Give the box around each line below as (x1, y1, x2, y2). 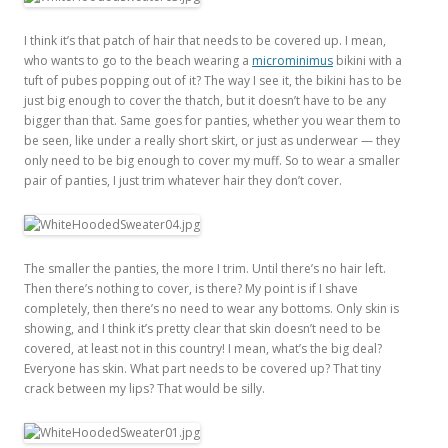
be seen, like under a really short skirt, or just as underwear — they (24, 132, 400, 149)
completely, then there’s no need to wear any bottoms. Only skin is (24, 300, 399, 317)
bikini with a (333, 52, 402, 69)
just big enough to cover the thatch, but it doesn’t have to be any (24, 92, 386, 109)
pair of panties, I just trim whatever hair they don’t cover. (24, 172, 342, 189)
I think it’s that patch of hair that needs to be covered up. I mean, (24, 32, 386, 49)
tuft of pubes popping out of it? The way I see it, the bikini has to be (24, 72, 402, 89)
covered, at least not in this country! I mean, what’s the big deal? (24, 340, 382, 357)
